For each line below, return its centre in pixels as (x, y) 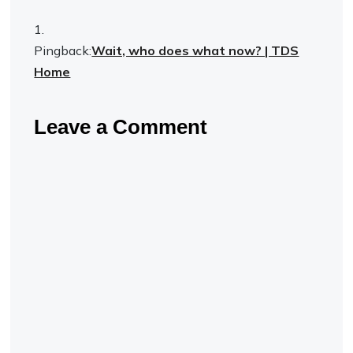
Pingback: (63, 50)
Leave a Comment (121, 127)
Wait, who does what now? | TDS (195, 50)
